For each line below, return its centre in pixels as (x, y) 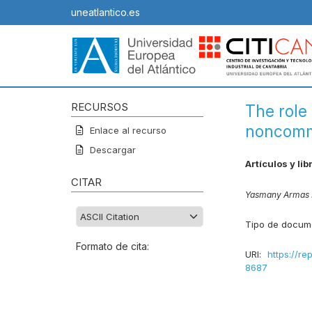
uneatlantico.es (106, 12)
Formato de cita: (112, 247)
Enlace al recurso (127, 131)
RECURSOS (100, 107)
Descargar (111, 150)
